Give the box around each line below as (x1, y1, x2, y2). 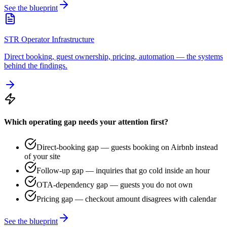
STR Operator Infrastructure (4, 35, 94, 44)
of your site (24, 152, 60, 161)
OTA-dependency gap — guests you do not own (36, 180, 193, 189)
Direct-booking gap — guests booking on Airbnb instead (36, 142, 218, 152)
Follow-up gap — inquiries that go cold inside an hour (36, 166, 210, 175)
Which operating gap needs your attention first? (4, 118, 168, 127)
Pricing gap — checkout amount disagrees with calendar (36, 194, 216, 203)
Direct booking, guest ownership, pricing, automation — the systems (4, 52, 223, 61)
